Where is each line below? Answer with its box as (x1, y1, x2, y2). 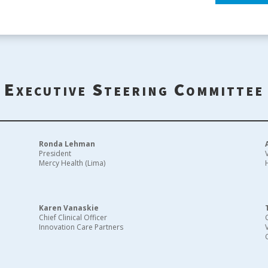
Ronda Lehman (39, 139, 96, 150)
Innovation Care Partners (39, 222, 124, 233)
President (39, 148, 72, 159)
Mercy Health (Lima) (39, 158, 106, 169)
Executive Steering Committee (4, 78, 264, 101)
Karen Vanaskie (39, 203, 99, 214)
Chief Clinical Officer (39, 212, 108, 223)
